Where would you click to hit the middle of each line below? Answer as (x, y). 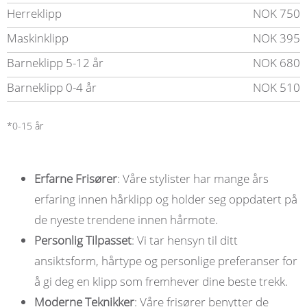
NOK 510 (277, 87)
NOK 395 (277, 38)
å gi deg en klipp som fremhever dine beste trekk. (161, 281)
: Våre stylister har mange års (193, 179)
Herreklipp (34, 13)
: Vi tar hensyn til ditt (185, 240)
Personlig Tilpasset (83, 240)
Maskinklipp (38, 38)
